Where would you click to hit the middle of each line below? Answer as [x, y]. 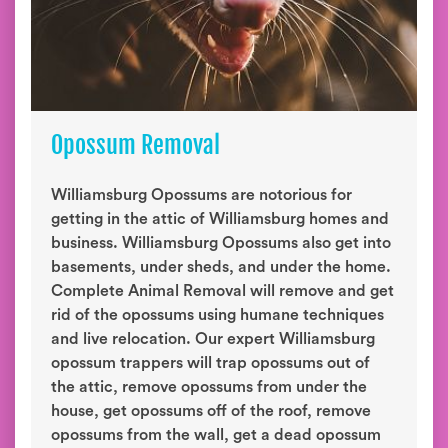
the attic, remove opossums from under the [209, 387]
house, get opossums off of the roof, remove [211, 411]
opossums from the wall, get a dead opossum [216, 435]
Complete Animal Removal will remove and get [222, 291]
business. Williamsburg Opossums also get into [221, 243]
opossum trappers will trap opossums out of [210, 363]
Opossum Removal [135, 145]
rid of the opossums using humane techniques [217, 315]
